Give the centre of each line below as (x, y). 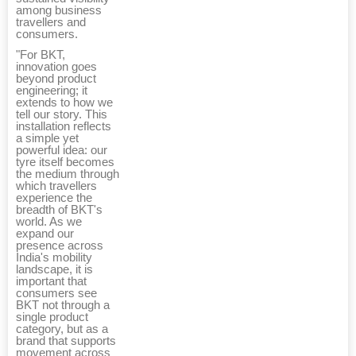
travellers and (51, 22)
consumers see (56, 293)
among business (59, 10)
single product (52, 317)
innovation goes (56, 66)
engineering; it (52, 90)
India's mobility (54, 257)
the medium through (68, 174)
